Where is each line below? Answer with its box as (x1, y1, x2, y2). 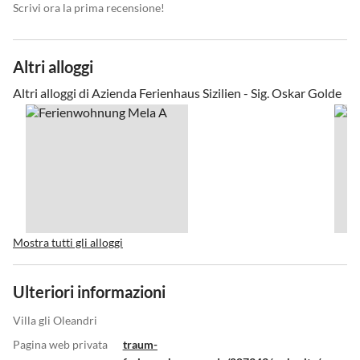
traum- (122, 337, 157, 352)
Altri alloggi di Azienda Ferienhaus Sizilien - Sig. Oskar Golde (13, 85, 342, 101)
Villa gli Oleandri (13, 313, 97, 328)
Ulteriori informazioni (13, 282, 166, 302)
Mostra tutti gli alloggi (13, 235, 123, 250)
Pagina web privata (13, 337, 108, 352)
